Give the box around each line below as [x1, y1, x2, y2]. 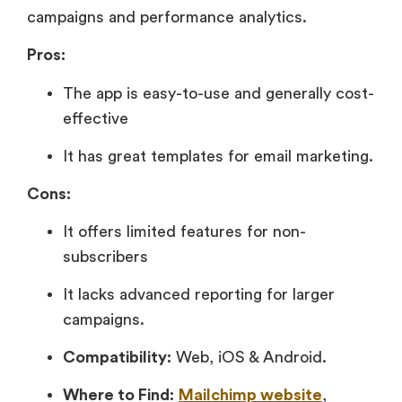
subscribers [63, 248, 148, 265]
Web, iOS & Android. [171, 348, 327, 365]
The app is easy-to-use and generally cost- [63, 84, 374, 101]
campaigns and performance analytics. [27, 8, 307, 25]
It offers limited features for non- [63, 223, 306, 240]
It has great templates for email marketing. [63, 147, 373, 164]
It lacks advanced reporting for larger [63, 285, 335, 302]
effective [63, 109, 128, 127]
